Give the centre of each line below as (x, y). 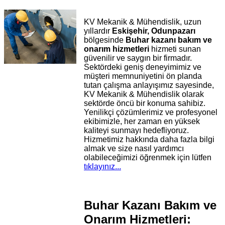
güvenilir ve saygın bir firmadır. (138, 58)
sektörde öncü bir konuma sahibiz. (145, 103)
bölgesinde (105, 40)
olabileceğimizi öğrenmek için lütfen (148, 158)
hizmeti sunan (175, 49)
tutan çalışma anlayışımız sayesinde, (149, 85)
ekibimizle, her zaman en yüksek (142, 122)
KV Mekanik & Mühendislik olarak (144, 94)
